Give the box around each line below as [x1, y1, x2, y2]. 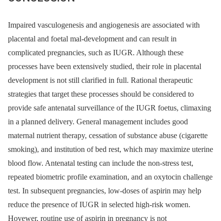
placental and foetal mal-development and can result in [8, 35, 177, 43]
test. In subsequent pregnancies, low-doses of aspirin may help [8, 186, 201, 195]
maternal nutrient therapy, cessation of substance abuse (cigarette [8, 131, 208, 140]
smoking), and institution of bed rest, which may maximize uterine [8, 145, 213, 154]
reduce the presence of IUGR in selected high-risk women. [8, 200, 190, 209]
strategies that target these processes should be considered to [8, 90, 194, 99]
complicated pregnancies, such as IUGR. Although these [8, 48, 184, 57]
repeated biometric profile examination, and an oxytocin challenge [8, 173, 213, 182]
